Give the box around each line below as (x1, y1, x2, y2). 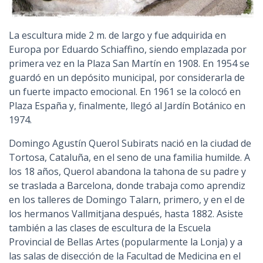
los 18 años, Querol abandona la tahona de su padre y (9, 164, 246, 178)
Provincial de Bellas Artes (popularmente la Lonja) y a (9, 235, 242, 248)
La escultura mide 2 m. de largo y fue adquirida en (9, 28, 226, 42)
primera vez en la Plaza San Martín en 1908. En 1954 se (9, 56, 249, 70)
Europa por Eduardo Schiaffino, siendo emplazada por (9, 42, 247, 56)
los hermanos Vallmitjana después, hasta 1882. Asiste (9, 207, 243, 220)
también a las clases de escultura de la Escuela (9, 221, 211, 234)
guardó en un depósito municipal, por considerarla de (9, 70, 245, 84)
